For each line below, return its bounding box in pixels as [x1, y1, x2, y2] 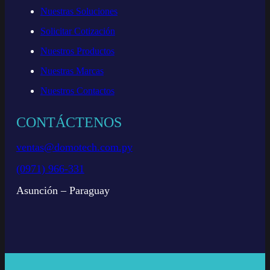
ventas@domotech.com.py [16, 141, 133, 154]
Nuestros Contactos [40, 86, 115, 96]
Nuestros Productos [40, 46, 115, 57]
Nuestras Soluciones [40, 6, 118, 17]
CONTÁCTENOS [16, 115, 122, 131]
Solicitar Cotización [40, 26, 115, 37]
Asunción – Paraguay [16, 184, 110, 197]
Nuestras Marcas [40, 66, 104, 77]
